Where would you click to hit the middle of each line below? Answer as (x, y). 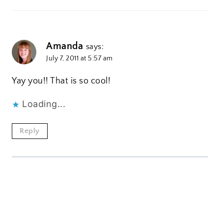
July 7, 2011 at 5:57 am (80, 58)
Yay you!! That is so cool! (61, 81)
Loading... (44, 104)
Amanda (65, 46)
